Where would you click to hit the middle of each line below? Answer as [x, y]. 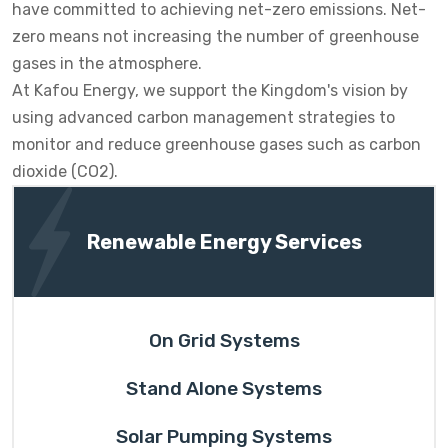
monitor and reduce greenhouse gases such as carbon [216, 144]
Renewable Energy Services [224, 242]
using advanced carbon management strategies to [203, 117]
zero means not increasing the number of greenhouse [215, 36]
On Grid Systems [224, 340]
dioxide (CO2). [65, 171]
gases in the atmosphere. [107, 63]
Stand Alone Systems [224, 388]
